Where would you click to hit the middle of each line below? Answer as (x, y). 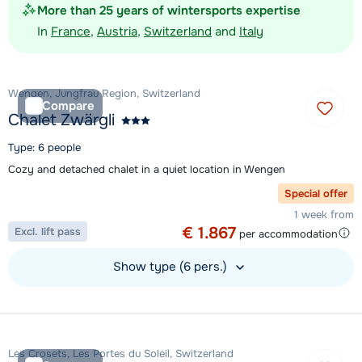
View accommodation (61, 301)
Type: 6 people (44, 148)
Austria (117, 32)
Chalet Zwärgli (61, 120)
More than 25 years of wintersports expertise (169, 11)
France (71, 32)
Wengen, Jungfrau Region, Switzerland (104, 94)
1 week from (324, 215)
